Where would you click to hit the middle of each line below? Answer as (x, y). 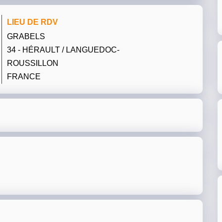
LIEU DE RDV (32, 22)
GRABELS (26, 36)
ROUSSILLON (33, 63)
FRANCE (24, 77)
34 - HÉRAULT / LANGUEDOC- (63, 50)
